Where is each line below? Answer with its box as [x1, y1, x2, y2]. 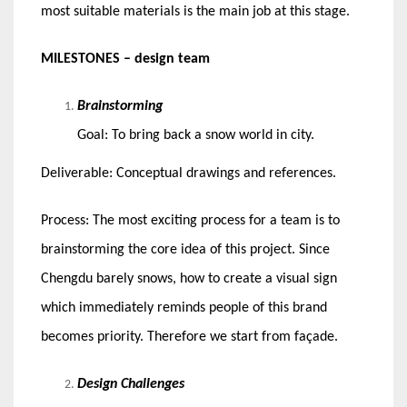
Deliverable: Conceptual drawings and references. [41, 166, 336, 182]
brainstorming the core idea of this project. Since [41, 243, 330, 258]
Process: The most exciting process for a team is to [41, 213, 340, 229]
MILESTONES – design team [41, 52, 210, 67]
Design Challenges [77, 377, 184, 392]
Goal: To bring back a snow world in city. [77, 128, 314, 144]
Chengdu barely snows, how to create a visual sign [41, 272, 337, 287]
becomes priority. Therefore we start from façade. [41, 330, 338, 345]
